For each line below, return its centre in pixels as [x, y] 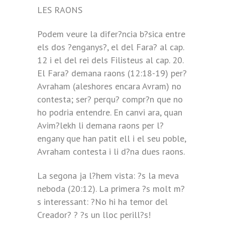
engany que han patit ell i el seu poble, [111, 138]
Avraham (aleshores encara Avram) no [109, 86]
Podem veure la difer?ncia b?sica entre [111, 34]
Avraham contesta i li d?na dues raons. [111, 151]
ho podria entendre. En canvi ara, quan [110, 112]
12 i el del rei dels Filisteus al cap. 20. [110, 60]
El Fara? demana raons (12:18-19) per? [112, 73]
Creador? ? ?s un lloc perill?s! [94, 215]
